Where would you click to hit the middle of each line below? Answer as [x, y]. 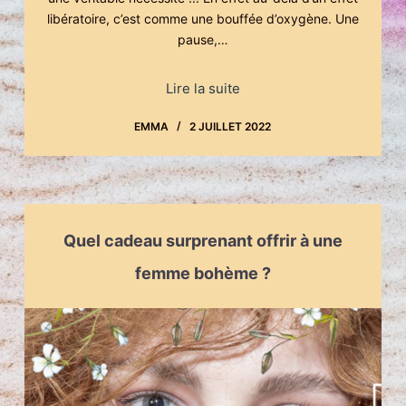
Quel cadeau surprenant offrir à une [203, 241]
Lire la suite [203, 88]
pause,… [203, 39]
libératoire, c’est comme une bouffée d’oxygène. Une [203, 18]
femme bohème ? [203, 273]
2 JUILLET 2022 [231, 126]
